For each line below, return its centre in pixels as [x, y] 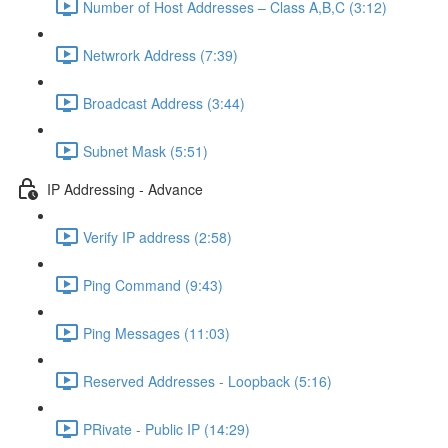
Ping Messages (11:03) [156, 332]
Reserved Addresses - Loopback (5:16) [207, 380]
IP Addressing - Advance [125, 188]
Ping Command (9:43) [153, 284]
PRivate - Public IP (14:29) [166, 428]
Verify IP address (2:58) [157, 236]
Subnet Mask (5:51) [145, 150]
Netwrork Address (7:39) [160, 54]
